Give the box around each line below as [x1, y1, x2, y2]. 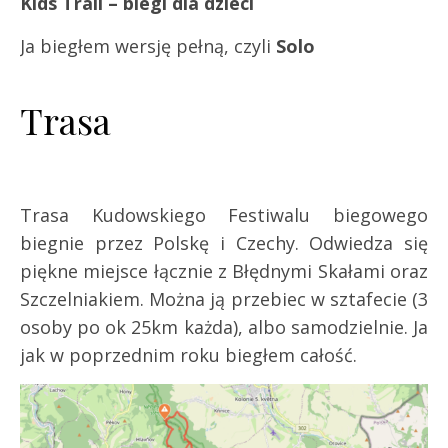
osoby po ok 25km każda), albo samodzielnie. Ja [20, 315, 428, 340]
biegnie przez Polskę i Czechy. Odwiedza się [20, 231, 428, 256]
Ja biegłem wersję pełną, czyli [20, 33, 276, 58]
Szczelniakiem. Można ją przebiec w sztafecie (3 [20, 287, 428, 312]
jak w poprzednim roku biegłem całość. [20, 343, 357, 368]
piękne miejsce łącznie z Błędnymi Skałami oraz [20, 259, 428, 284]
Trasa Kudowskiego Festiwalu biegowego [20, 203, 428, 228]
